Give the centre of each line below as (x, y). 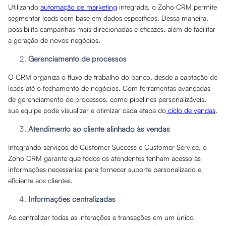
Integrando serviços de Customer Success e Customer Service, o (107, 147)
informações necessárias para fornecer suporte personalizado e (105, 169)
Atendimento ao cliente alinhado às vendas (99, 129)
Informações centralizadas (72, 199)
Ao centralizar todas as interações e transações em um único (101, 217)
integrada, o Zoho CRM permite (167, 7)
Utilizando (24, 7)
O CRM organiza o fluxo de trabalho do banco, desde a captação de (113, 77)
